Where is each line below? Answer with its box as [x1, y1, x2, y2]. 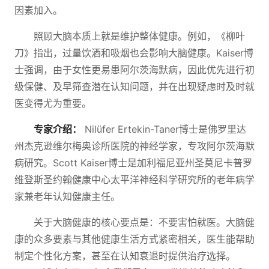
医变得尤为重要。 [14, 97, 91, 109]
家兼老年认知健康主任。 [14, 190, 120, 202]
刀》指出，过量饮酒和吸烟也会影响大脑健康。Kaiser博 [14, 47, 253, 59]
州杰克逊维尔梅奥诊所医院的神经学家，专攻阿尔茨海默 [14, 140, 255, 152]
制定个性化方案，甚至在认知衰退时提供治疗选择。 [14, 250, 235, 262]
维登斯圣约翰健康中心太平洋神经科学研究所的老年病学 [14, 174, 255, 186]
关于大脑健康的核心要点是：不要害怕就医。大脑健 [34, 216, 255, 228]
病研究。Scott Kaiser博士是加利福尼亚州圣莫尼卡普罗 [14, 157, 252, 169]
